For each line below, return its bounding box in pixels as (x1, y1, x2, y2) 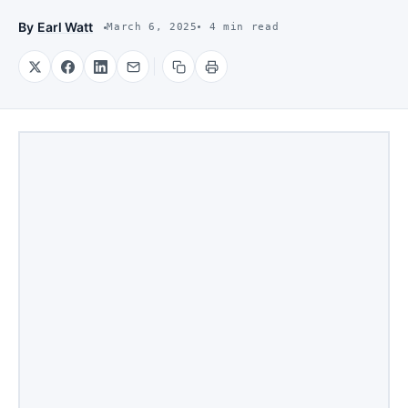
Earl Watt (37, 19, 94, 35)
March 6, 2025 (107, 20, 198, 33)
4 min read (209, 20, 280, 33)
